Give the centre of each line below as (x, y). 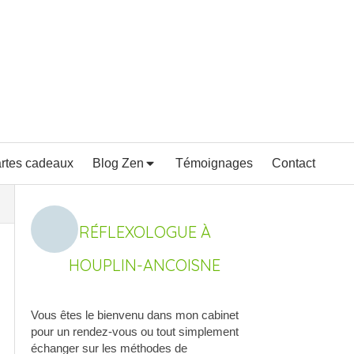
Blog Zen (118, 163)
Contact (294, 163)
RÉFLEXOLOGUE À (145, 232)
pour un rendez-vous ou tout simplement (135, 331)
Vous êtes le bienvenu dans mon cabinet (135, 315)
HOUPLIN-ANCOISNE (145, 265)
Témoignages (214, 163)
